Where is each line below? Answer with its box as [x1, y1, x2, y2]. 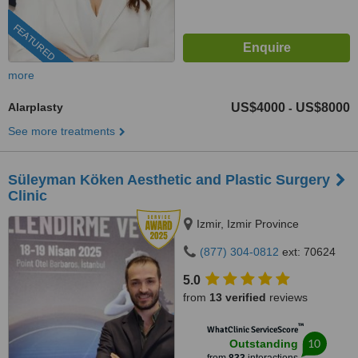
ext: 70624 [279, 245, 336, 258]
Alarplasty [8, 101, 63, 113]
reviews [266, 291, 308, 304]
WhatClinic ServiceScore [206, 324, 298, 335]
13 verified [209, 291, 266, 304]
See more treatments [8, 125, 115, 137]
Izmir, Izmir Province [197, 217, 299, 230]
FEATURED [10, 22, 58, 64]
